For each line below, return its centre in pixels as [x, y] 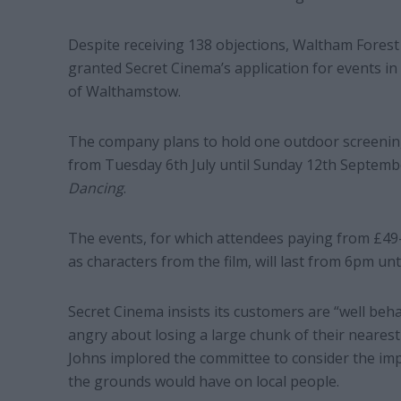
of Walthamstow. [124, 92]
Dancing [95, 188]
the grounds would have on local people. [203, 382]
